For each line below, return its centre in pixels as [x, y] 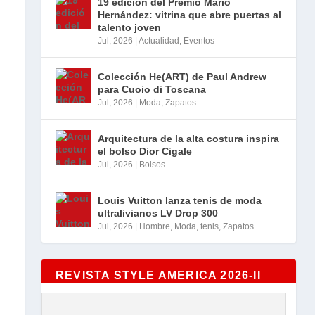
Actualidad [159, 41]
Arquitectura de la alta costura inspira [188, 139]
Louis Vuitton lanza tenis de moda [179, 201]
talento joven [129, 28]
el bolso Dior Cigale [144, 152]
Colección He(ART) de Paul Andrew [182, 77]
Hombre [154, 227]
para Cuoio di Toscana [152, 90]
